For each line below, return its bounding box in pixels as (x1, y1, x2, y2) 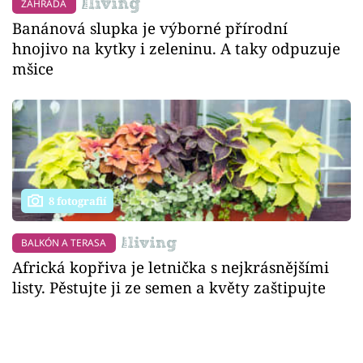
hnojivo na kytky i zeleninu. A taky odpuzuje (12, 37, 340, 58)
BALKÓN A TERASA (21, 236, 107, 250)
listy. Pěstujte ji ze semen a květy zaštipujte (12, 277, 326, 298)
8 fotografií (49, 194, 107, 208)
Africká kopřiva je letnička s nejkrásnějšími (12, 257, 329, 278)
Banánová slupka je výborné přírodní (12, 17, 288, 38)
